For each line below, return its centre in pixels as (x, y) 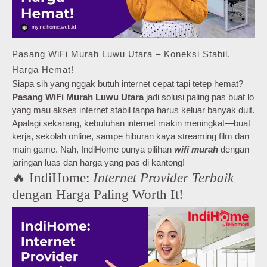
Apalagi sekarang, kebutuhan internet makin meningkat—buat (131, 123)
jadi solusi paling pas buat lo (199, 97)
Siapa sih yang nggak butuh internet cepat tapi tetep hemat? (128, 83)
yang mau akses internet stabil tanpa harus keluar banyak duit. (133, 110)
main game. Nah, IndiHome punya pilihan (93, 149)
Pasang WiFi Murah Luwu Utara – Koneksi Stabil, (121, 54)
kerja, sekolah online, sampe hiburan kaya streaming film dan (131, 136)
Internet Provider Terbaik (163, 177)
